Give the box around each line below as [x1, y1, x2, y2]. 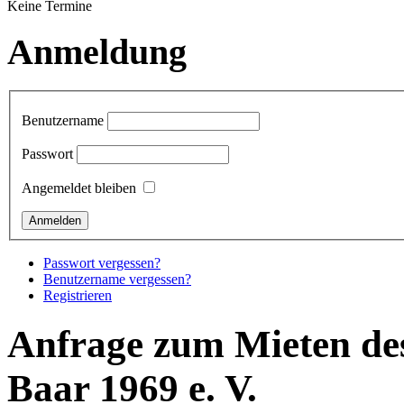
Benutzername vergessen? [43, 271, 191, 287]
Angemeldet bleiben [22, 179, 136, 196]
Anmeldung [7, 32, 187, 73]
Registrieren [43, 287, 112, 303]
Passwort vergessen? [43, 254, 161, 271]
